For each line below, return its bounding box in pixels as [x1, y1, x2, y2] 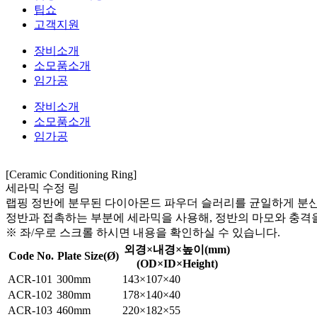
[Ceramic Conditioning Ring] [6, 168, 137, 180]
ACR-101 [8, 272, 52, 285]
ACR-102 [8, 288, 52, 301]
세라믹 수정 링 [6, 181, 79, 194]
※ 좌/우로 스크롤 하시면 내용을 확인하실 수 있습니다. [6, 226, 280, 238]
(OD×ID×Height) [136, 257, 218, 270]
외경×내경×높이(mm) [124, 243, 230, 255]
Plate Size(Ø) [57, 249, 119, 262]
